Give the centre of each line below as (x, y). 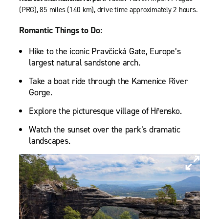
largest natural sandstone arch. (85, 62)
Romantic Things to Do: (61, 30)
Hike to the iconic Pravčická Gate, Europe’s (105, 51)
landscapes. (50, 141)
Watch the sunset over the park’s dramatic (105, 129)
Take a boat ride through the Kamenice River (108, 81)
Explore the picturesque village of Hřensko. (105, 111)
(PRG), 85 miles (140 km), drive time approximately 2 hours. (109, 10)
